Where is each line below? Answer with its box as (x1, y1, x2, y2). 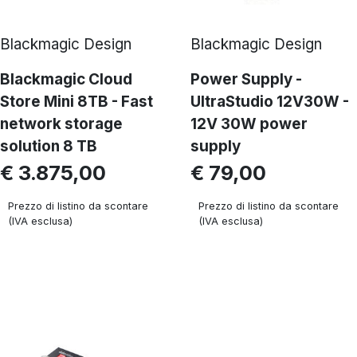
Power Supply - (190, 70, 302, 88)
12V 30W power (190, 115, 308, 133)
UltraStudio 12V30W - (190, 92, 349, 111)
